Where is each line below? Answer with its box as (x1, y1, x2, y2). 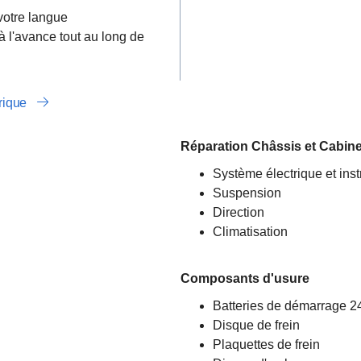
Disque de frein (213, 318, 300, 332)
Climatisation (213, 225, 288, 239)
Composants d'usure (180, 272, 313, 285)
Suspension (213, 186, 281, 200)
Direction (213, 205, 264, 219)
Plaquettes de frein (213, 338, 320, 351)
